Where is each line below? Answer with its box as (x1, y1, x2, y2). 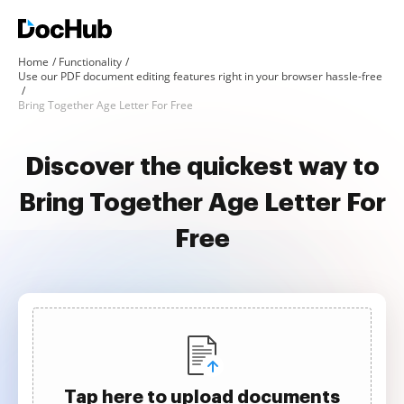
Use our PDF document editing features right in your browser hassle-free (18, 69, 382, 84)
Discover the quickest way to (24, 154, 380, 179)
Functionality (59, 54, 122, 69)
